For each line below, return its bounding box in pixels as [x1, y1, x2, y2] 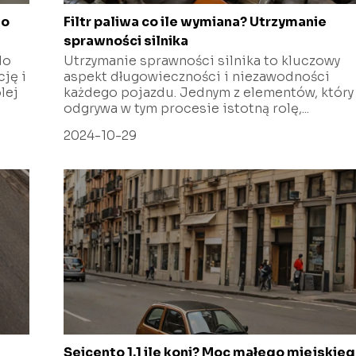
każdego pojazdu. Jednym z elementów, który [64, 83, 354, 101]
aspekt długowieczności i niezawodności [64, 68, 331, 85]
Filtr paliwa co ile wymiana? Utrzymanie [64, 13, 327, 30]
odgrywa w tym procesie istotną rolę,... [64, 99, 310, 117]
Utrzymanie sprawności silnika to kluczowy [64, 52, 341, 69]
